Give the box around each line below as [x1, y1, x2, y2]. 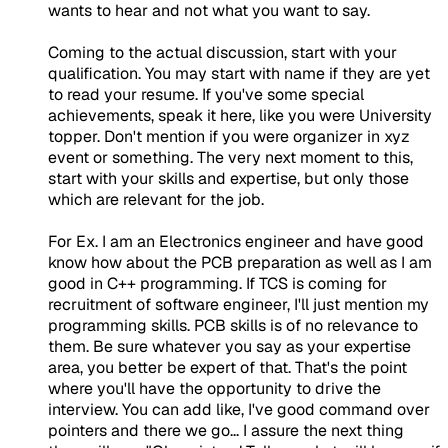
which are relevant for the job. [48, 188, 264, 210]
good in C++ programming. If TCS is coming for [48, 272, 387, 294]
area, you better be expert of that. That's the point [48, 356, 407, 378]
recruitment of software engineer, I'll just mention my [48, 293, 429, 315]
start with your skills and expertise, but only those [48, 167, 409, 189]
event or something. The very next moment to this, [48, 146, 413, 168]
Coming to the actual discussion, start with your [48, 41, 397, 63]
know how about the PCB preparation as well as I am [48, 251, 432, 273]
